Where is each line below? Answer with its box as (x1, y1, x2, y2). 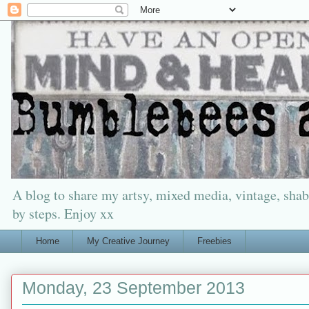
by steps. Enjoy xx (12, 204, 114, 223)
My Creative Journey (86, 235, 170, 246)
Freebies (197, 235, 232, 246)
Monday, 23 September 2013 (22, 279, 245, 298)
